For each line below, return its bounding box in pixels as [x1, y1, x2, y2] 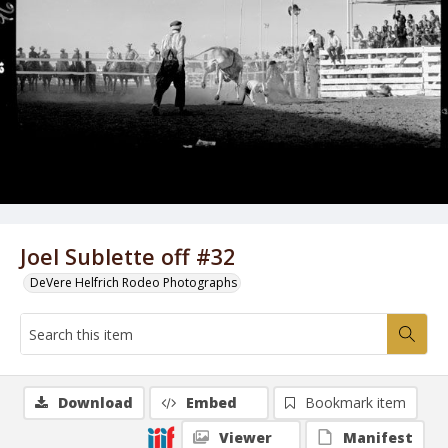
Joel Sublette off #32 [20, 242, 235, 271]
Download [58, 393, 133, 412]
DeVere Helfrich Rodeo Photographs [30, 274, 237, 291]
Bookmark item [305, 393, 406, 412]
